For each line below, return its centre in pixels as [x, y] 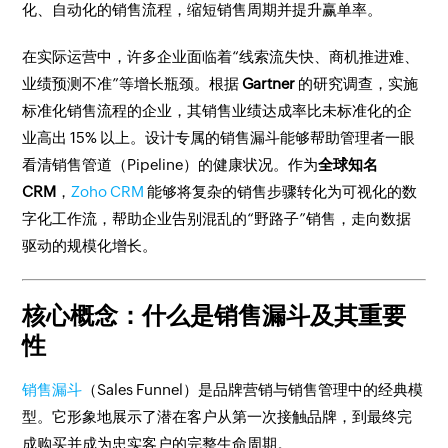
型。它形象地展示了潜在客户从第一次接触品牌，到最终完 [217, 416]
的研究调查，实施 [357, 83]
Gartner [269, 83]
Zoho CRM [109, 191]
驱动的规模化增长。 [90, 245]
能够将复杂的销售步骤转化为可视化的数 [282, 191]
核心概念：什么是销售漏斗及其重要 [214, 315]
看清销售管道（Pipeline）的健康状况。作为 [170, 164]
